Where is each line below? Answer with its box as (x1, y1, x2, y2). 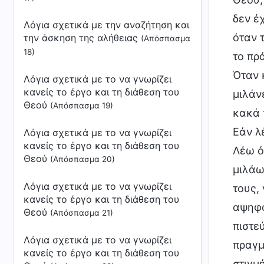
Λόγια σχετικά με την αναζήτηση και (24, 19, 189, 31)
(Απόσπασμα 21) (50, 208, 113, 217)
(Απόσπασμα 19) (50, 101, 113, 110)
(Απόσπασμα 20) (50, 154, 115, 164)
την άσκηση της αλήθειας (24, 32, 141, 44)
